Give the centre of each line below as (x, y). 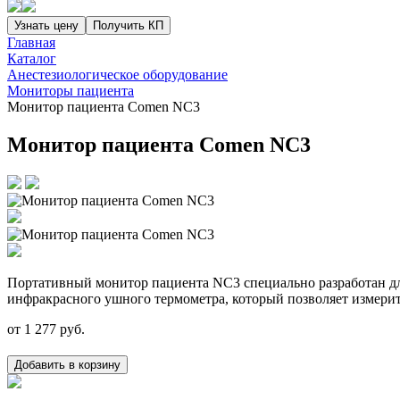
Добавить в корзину (67, 364)
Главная (31, 42)
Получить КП (128, 25)
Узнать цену (46, 25)
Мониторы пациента (71, 91)
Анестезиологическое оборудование (117, 75)
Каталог (32, 58)
